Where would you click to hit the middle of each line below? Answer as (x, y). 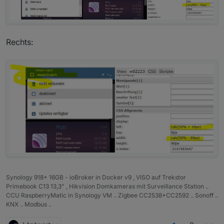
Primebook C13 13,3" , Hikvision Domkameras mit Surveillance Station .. (107, 186)
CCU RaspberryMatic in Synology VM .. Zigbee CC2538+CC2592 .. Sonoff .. (112, 195)
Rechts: (20, 42)
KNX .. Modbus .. (29, 204)
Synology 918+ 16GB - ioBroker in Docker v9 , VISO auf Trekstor (96, 177)
